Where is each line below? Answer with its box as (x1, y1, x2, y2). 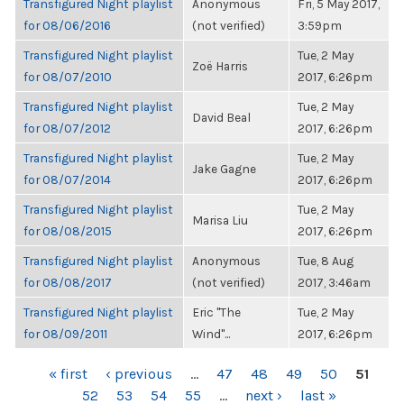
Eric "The (192, 305, 241, 319)
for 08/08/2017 (23, 275, 112, 289)
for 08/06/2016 (23, 18, 111, 32)
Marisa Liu (192, 213, 248, 227)
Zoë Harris (192, 59, 248, 73)
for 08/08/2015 (23, 224, 112, 238)
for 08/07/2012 (23, 121, 111, 135)
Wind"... (192, 326, 230, 341)
